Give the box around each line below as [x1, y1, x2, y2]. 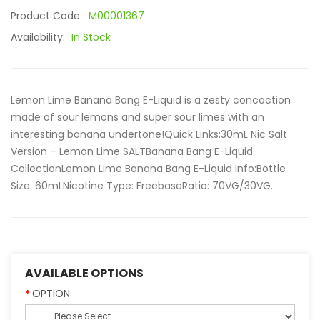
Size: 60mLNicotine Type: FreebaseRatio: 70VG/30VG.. [11, 179, 275, 193]
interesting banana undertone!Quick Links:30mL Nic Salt [11, 127, 287, 141]
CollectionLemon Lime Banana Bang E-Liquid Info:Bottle [11, 161, 286, 176]
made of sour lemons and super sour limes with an [11, 110, 264, 124]
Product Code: [11, 9, 85, 23]
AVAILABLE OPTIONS [25, 265, 144, 281]
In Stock [71, 30, 111, 44]
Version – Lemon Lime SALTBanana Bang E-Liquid [11, 144, 253, 159]
